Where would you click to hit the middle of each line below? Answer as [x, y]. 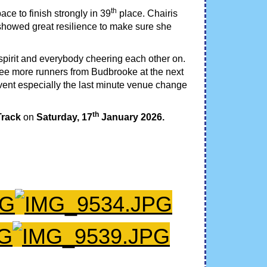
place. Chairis [147, 13]
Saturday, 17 [64, 117]
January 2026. [132, 117]
